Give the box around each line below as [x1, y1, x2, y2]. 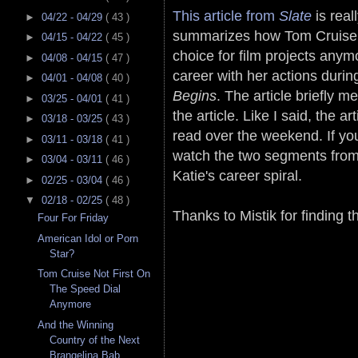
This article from [173, 6, 279, 24]
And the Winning [38, 318, 114, 331]
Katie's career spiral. [173, 166, 302, 184]
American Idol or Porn [38, 232, 139, 245]
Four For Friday [38, 212, 109, 225]
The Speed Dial [50, 283, 121, 296]
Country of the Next [50, 333, 141, 346]
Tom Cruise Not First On [38, 268, 151, 280]
